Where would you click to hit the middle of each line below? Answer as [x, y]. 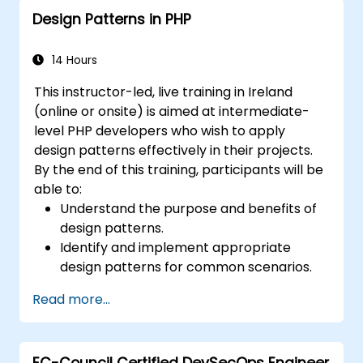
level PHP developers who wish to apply [160, 130]
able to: [58, 189]
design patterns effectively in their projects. [174, 150]
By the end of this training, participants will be [179, 169]
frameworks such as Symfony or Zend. [181, 344]
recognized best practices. [146, 305]
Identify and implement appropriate [176, 247]
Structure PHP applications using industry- [194, 286]
